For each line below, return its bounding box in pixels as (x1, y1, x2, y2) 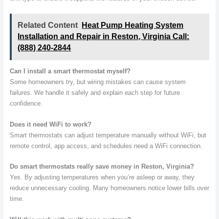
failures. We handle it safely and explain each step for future (9, 89, 180, 97)
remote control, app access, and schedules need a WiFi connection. (9, 142, 202, 150)
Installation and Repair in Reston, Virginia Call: (18, 32, 190, 41)
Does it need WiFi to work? (9, 120, 91, 128)
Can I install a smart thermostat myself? (9, 67, 131, 75)
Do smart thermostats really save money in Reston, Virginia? (9, 163, 194, 171)
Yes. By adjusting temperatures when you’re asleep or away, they (9, 174, 195, 181)
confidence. (9, 100, 43, 108)
